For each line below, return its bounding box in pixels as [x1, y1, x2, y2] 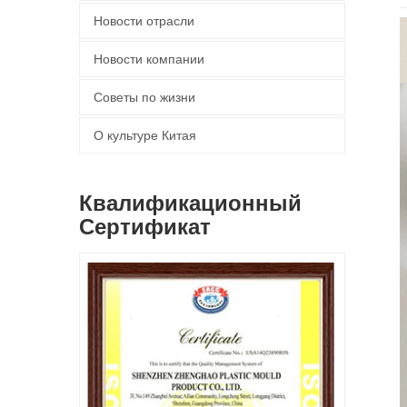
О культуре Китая [94, 128, 196, 143]
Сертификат [79, 214, 211, 239]
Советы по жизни [94, 90, 195, 104]
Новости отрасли [94, 14, 194, 28]
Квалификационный [79, 191, 302, 215]
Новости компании [94, 52, 204, 66]
